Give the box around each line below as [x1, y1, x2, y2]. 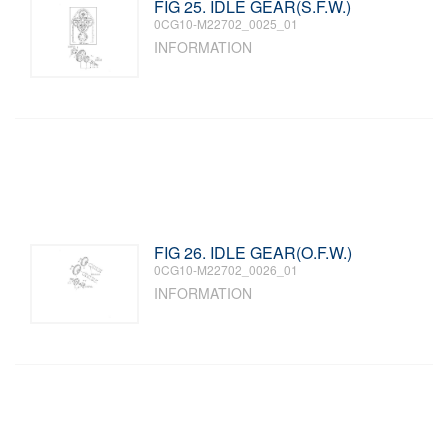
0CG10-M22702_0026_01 [154, 261, 299, 278]
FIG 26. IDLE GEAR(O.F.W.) [154, 241, 353, 264]
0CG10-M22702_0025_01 [154, 15, 299, 32]
